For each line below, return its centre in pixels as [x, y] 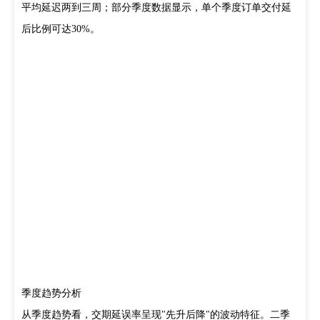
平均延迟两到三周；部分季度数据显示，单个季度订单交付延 [156, 7]
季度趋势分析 [51, 293]
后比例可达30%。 [61, 29]
